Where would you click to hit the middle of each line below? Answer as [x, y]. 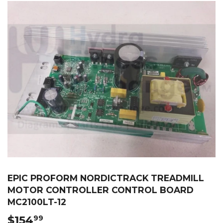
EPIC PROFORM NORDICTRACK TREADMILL [106, 178]
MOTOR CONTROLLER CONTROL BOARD [101, 190]
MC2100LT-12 [37, 202]
